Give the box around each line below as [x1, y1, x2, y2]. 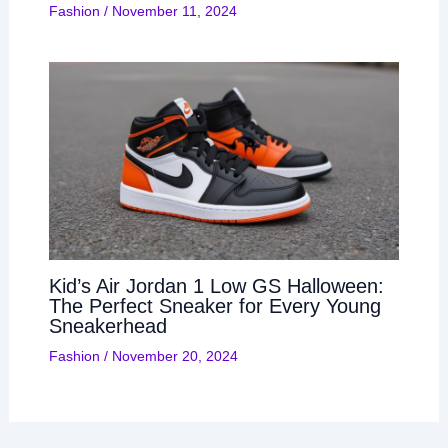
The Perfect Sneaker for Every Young [48, 295, 381, 318]
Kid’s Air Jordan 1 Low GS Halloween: [48, 275, 384, 298]
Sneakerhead [48, 315, 167, 338]
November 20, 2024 [111, 348, 238, 365]
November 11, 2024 [111, 2, 237, 19]
